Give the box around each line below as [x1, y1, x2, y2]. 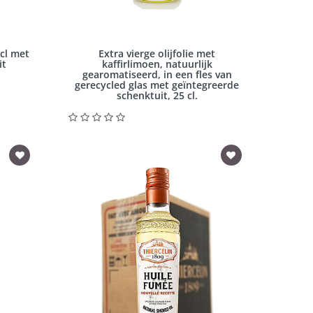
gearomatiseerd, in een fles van [82, 68, 232, 82]
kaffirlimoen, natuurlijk [101, 57, 212, 71]
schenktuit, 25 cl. [116, 89, 198, 103]
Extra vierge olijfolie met [99, 47, 216, 61]
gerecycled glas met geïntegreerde [75, 78, 240, 92]
